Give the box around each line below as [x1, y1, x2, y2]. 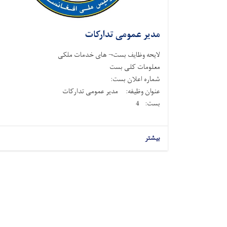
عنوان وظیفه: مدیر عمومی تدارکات [61, 85, 160, 98]
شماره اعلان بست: [104, 72, 160, 86]
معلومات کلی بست [109, 60, 160, 73]
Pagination [134, 148, 168, 162]
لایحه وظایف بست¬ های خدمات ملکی [58, 48, 160, 61]
